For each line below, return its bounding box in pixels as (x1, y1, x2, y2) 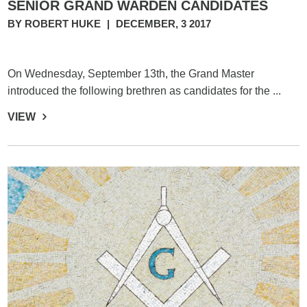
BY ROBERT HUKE (8, 18, 104, 29)
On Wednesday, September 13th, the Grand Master (8, 68, 255, 79)
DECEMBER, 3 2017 (116, 18, 212, 29)
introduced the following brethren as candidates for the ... (8, 85, 282, 97)
